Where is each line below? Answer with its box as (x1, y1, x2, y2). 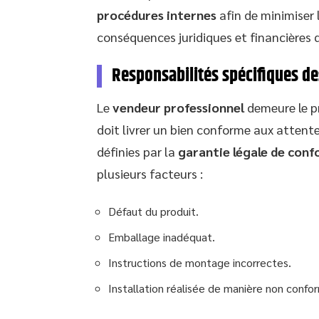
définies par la (97, 142, 178, 159)
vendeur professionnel (113, 98, 244, 115)
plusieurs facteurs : (97, 164, 203, 182)
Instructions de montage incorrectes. (108, 254, 291, 270)
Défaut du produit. (108, 203, 199, 219)
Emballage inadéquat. (108, 229, 215, 244)
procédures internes (97, 6, 216, 23)
